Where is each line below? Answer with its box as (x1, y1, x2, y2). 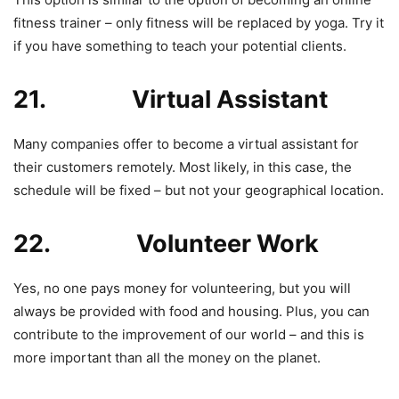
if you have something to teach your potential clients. (13, 37, 346, 54)
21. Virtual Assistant (13, 84, 328, 114)
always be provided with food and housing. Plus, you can (13, 302, 370, 320)
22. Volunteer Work (13, 228, 319, 258)
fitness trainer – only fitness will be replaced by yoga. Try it (13, 13, 384, 31)
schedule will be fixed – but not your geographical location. (13, 181, 384, 199)
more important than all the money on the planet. (13, 348, 321, 366)
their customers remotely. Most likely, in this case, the (13, 158, 352, 175)
